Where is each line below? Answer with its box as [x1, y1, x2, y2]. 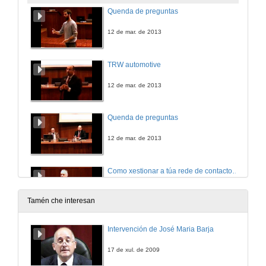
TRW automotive [107, 60, 161, 69]
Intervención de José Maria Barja [107, 225, 214, 234]
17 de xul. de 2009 [107, 246, 160, 254]
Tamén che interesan [27, 197, 95, 205]
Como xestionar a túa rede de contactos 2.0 [232, 166, 239, 175]
